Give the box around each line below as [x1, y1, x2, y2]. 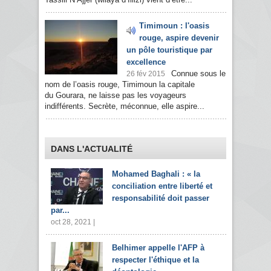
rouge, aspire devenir [139, 33, 219, 43]
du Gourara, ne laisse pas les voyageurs [45, 91, 186, 100]
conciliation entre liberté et [112, 181, 212, 191]
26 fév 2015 [126, 70, 165, 79]
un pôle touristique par [126, 45, 212, 55]
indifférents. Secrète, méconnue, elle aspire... [45, 102, 204, 111]
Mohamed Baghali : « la [112, 169, 200, 179]
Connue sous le [171, 69, 226, 79]
